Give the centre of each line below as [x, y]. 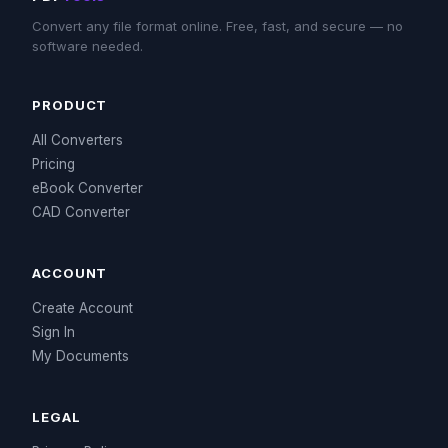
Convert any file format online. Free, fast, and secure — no [217, 26]
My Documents [80, 356]
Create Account [82, 308]
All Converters [77, 140]
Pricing [53, 164]
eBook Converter [87, 188]
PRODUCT [70, 105]
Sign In [53, 332]
